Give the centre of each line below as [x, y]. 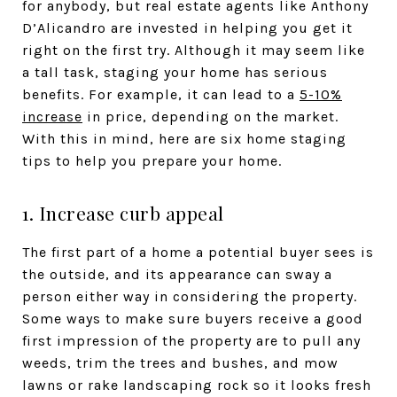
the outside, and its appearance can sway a [177, 274]
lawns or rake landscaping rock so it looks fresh [197, 385]
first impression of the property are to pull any [191, 341]
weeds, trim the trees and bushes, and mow [180, 363]
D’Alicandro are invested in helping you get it [187, 28]
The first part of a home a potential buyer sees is [198, 252]
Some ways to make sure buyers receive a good [193, 319]
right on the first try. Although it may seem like [194, 50]
